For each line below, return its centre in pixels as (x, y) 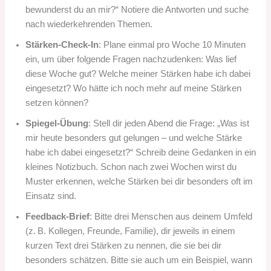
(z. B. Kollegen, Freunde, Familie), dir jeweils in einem (131, 231)
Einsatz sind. (51, 196)
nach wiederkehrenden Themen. (89, 24)
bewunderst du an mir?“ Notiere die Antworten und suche (137, 10)
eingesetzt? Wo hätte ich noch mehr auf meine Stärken (134, 89)
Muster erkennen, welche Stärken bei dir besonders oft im (139, 182)
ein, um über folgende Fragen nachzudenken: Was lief (131, 60)
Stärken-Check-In (62, 45)
